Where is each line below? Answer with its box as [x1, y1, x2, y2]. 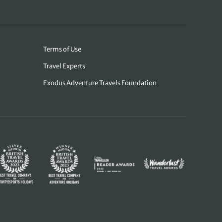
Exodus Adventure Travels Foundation [43, 79, 157, 88]
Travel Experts [43, 62, 86, 71]
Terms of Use [43, 45, 82, 54]
